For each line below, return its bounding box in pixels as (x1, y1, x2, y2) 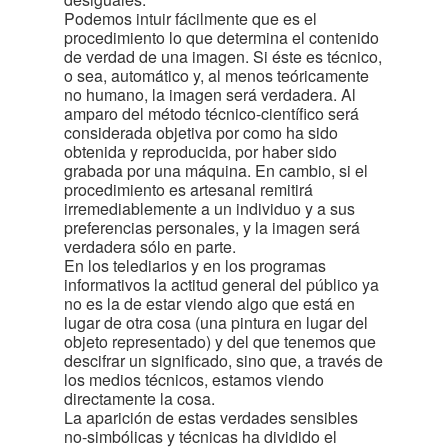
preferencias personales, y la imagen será (64, 216, 360, 239)
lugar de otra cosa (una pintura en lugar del (64, 311, 368, 334)
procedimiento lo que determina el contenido (64, 26, 379, 49)
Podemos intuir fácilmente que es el (64, 7, 317, 30)
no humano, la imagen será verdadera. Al (64, 83, 356, 106)
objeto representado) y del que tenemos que (64, 330, 376, 353)
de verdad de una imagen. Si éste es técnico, (64, 45, 382, 68)
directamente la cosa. (64, 387, 215, 410)
